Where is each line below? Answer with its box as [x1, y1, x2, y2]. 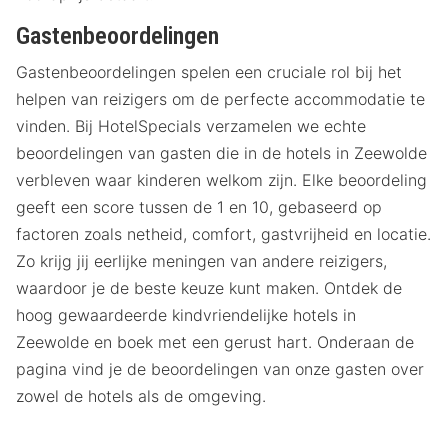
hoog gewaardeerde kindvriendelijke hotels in [16, 304, 356, 325]
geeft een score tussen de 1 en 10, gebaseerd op [16, 196, 382, 217]
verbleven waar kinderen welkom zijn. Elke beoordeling [16, 169, 427, 190]
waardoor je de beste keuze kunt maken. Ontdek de [16, 277, 402, 298]
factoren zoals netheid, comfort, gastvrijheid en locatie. [16, 223, 431, 244]
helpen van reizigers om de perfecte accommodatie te [16, 88, 425, 109]
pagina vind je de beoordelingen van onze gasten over [16, 358, 424, 379]
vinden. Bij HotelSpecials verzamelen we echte [16, 115, 366, 136]
